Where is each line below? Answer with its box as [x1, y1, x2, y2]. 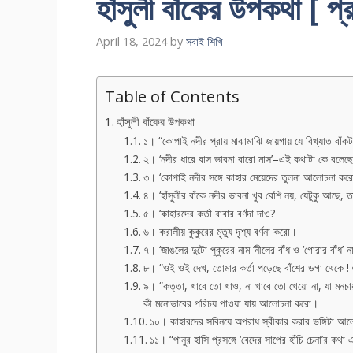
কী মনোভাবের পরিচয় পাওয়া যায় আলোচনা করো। [143, 295, 318, 311]
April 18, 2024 [96, 34, 167, 50]
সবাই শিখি [186, 34, 223, 50]
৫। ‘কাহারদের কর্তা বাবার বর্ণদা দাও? [143, 206, 275, 221]
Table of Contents [105, 85, 240, 108]
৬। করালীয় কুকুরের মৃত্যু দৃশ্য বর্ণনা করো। [143, 224, 297, 240]
